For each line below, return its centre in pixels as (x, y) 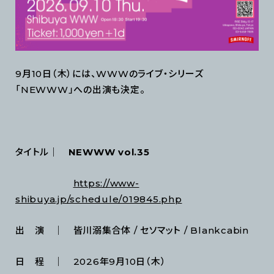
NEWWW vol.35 (109, 152)
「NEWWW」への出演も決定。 (80, 90)
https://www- (106, 183)
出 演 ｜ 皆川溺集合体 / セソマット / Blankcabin (132, 231)
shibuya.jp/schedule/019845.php (99, 199)
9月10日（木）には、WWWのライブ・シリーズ (109, 74)
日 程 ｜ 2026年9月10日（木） (91, 262)
